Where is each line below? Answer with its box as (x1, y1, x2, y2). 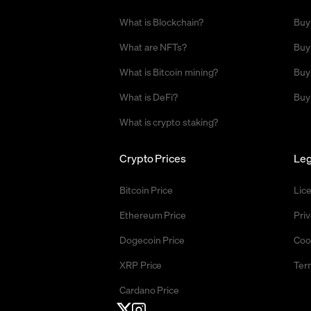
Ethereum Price (119, 208, 187, 221)
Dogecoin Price (119, 233, 185, 246)
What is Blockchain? (119, 15, 203, 28)
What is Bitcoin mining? (119, 65, 219, 78)
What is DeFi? (119, 90, 178, 103)
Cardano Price (119, 283, 180, 296)
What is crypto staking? (119, 115, 219, 128)
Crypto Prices (119, 151, 186, 165)
